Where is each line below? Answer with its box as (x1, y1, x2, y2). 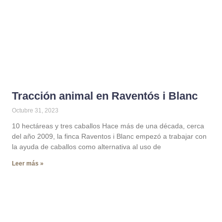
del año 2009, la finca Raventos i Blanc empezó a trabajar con (12, 132, 207, 140)
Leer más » (12, 160, 44, 167)
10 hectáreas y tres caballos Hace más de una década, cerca (12, 122, 204, 130)
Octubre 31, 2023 (12, 107, 58, 114)
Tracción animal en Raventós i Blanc (12, 90, 198, 102)
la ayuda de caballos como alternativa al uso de (12, 143, 161, 151)
